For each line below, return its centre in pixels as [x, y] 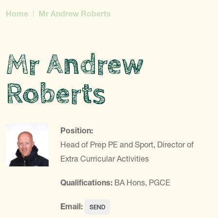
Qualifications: [86, 182]
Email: [72, 206]
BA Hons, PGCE [142, 182]
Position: [77, 130]
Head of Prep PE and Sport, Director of [127, 145]
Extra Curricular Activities [105, 159]
